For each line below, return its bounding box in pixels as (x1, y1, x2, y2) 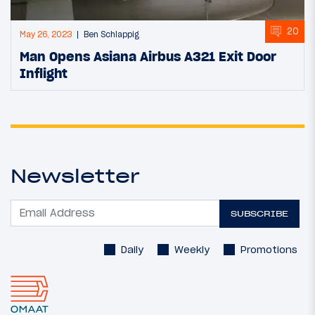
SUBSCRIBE (231, 208, 289, 219)
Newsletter (11, 163, 140, 188)
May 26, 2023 (20, 29, 72, 39)
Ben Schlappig (84, 29, 139, 39)
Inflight (20, 64, 67, 82)
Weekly (174, 243, 210, 256)
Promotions (240, 243, 297, 256)
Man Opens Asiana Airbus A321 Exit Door (20, 47, 276, 65)
